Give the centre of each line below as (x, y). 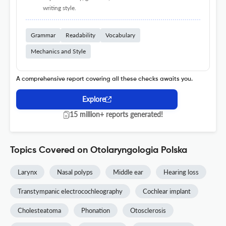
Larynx (27, 172)
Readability (80, 35)
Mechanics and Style (58, 51)
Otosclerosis (148, 211)
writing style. (59, 8)
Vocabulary (120, 35)
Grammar (43, 35)
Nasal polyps (75, 172)
